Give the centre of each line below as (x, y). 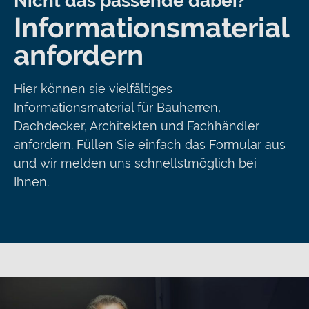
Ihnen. (33, 181)
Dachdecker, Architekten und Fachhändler (137, 126)
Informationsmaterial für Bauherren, (117, 107)
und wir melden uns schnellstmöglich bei (135, 163)
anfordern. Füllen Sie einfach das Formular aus (150, 144)
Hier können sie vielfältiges (93, 88)
